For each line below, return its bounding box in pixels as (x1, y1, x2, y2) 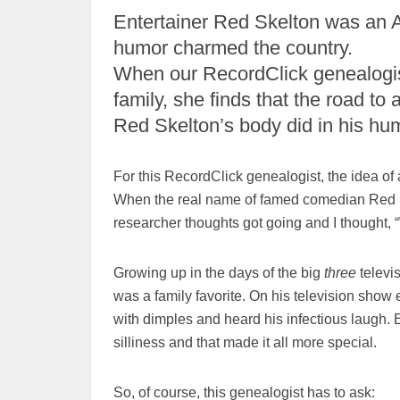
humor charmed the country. (113, 37, 353, 59)
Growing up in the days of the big (113, 265, 321, 280)
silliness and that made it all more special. (113, 335, 377, 350)
